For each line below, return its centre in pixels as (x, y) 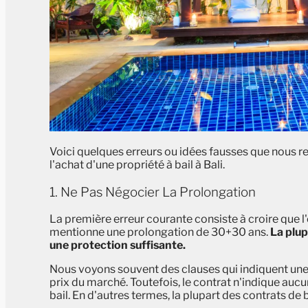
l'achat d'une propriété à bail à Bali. (137, 164)
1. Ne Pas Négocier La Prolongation (153, 192)
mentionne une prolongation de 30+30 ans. (160, 232)
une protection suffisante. (118, 245)
